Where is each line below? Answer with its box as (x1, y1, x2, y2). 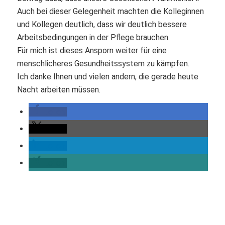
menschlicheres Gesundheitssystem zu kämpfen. (17, 58, 189, 68)
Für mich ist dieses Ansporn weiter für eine (17, 45, 167, 55)
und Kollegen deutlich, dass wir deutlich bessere (17, 19, 187, 29)
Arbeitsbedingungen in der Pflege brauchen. (17, 32, 170, 42)
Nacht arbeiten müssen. (17, 84, 100, 94)
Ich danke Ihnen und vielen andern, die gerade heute (17, 71, 198, 81)
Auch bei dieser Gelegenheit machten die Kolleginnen (17, 6, 204, 16)
